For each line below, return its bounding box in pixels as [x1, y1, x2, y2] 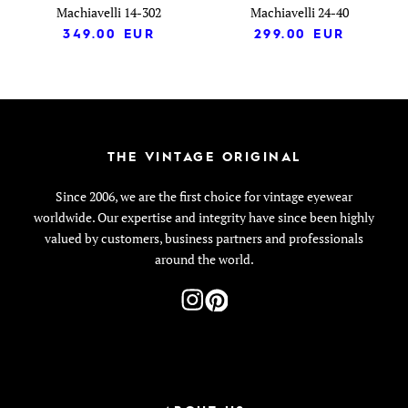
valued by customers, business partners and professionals [45, 229, 363, 247]
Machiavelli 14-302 [56, 3, 161, 21]
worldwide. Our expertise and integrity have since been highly [34, 208, 374, 226]
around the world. [154, 250, 254, 268]
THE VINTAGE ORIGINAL [107, 147, 301, 165]
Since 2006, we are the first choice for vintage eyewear [56, 187, 352, 205]
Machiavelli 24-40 [250, 3, 349, 21]
